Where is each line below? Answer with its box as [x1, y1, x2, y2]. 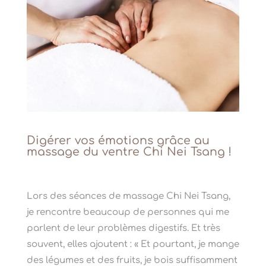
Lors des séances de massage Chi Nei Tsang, [26, 191, 230, 202]
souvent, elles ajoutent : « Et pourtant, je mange [26, 239, 239, 250]
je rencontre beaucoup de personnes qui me [26, 207, 229, 218]
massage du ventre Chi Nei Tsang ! [26, 145, 232, 159]
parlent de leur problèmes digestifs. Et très [26, 223, 220, 234]
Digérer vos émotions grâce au [26, 134, 210, 147]
